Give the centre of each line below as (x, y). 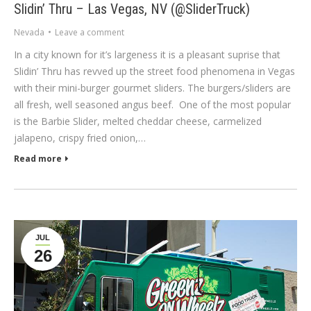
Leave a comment (90, 32)
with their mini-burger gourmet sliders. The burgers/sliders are (152, 87)
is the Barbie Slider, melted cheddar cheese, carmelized (138, 121)
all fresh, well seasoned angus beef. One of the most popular (152, 104)
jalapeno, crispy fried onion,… (80, 137)
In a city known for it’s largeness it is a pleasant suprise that (147, 54)
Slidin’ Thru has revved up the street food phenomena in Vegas (154, 71)
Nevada (29, 32)
